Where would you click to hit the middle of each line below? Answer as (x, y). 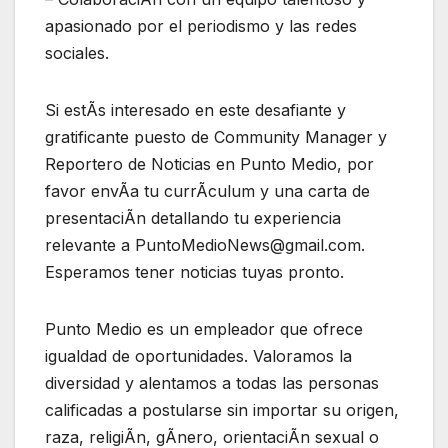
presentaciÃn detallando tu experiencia (193, 218)
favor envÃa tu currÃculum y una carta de (207, 191)
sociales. (77, 53)
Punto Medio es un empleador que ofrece (204, 329)
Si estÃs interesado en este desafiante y (195, 110)
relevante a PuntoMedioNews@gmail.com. (205, 245)
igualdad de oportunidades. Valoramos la (198, 356)
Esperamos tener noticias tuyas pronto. (194, 272)
